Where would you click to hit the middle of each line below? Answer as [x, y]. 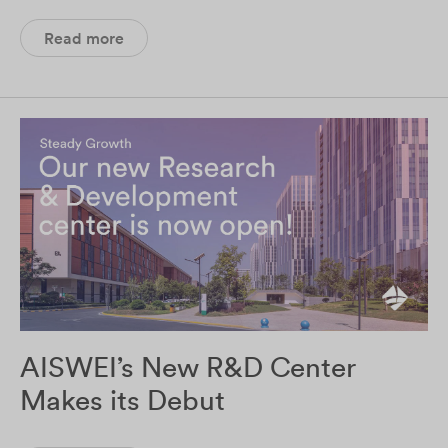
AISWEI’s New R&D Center [188, 366]
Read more [84, 37]
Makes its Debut [122, 399]
